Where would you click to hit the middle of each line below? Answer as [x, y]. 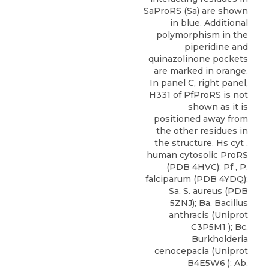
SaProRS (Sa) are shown [196, 11]
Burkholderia [220, 239]
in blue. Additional [209, 23]
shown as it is [218, 107]
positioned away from [201, 119]
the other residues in [202, 131]
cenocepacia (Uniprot [201, 251]
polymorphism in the [202, 35]
